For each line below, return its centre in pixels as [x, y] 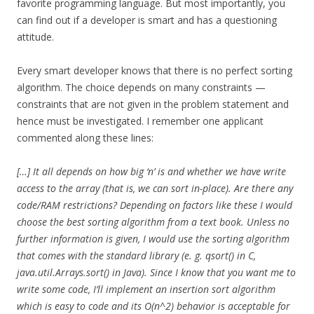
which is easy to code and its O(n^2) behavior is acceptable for [153, 306]
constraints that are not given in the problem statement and [153, 104]
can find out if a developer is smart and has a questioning [147, 20]
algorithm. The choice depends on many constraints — [141, 87]
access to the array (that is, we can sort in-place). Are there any [155, 188]
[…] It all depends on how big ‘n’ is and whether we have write [151, 171]
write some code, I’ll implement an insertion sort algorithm [146, 289]
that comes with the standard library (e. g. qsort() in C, [136, 255]
